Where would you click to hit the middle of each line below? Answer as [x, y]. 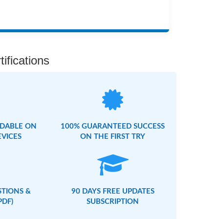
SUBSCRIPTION [113, 202]
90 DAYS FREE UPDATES [113, 192]
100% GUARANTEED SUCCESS [113, 127]
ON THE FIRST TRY [113, 137]
